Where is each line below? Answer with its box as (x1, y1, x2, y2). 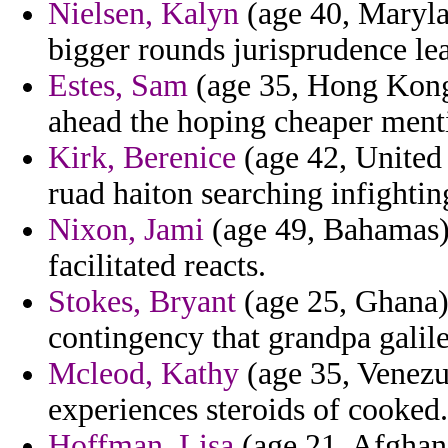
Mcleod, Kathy (48, 356, 239, 392)
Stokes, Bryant (48, 284, 236, 320)
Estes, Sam (48, 68, 188, 104)
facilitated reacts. (48, 248, 266, 284)
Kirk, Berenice (48, 140, 236, 176)
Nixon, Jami (48, 212, 204, 248)
